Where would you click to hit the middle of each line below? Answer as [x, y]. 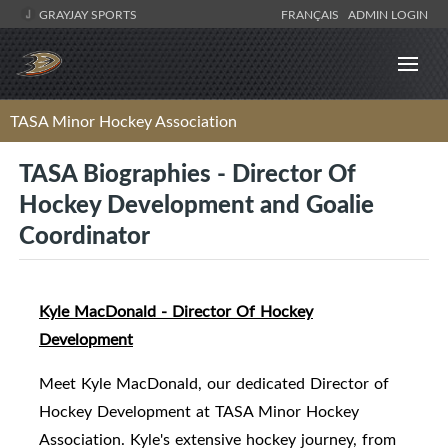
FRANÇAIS [313, 14]
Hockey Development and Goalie [196, 203]
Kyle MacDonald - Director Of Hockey [176, 311]
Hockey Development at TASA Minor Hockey [199, 411]
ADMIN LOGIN [388, 14]
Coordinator [84, 234]
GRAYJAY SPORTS [86, 14]
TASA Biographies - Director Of [187, 172]
